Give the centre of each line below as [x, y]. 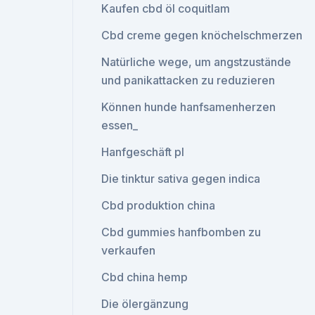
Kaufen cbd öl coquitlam [166, 8]
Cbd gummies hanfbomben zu [181, 232]
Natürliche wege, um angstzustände [197, 62]
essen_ [120, 125]
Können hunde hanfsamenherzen [189, 107]
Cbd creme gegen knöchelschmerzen [202, 35]
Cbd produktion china [159, 205]
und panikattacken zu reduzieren [188, 80]
